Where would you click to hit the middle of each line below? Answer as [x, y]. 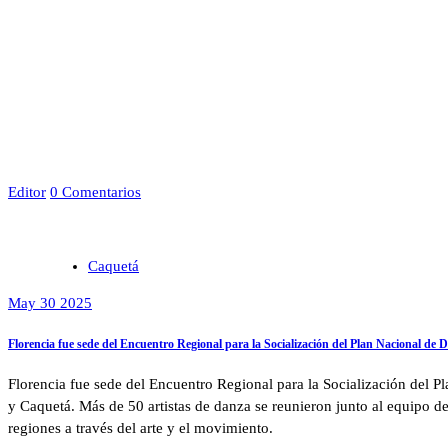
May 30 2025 [50, 302]
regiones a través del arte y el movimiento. [140, 428]
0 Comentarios [95, 191]
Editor [27, 191]
